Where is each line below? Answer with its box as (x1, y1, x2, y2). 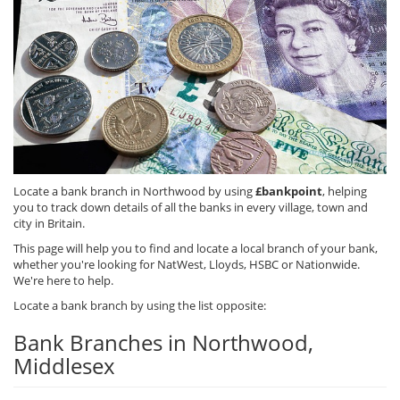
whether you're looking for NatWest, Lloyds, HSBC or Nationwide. (13, 256, 360, 273)
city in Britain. (13, 215, 85, 232)
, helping (322, 183, 367, 200)
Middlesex (13, 351, 115, 381)
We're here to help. (13, 272, 113, 289)
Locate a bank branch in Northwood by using (13, 183, 255, 200)
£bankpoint (255, 183, 322, 200)
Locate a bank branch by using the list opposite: (13, 297, 266, 314)
